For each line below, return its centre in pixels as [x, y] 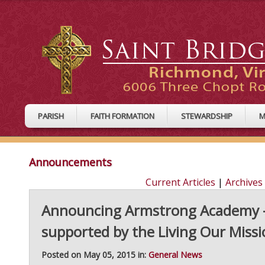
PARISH [51, 116]
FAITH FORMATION [122, 116]
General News [175, 255]
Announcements [70, 162]
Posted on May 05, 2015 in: [95, 255]
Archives [244, 182]
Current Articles [180, 182]
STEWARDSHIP [207, 116]
